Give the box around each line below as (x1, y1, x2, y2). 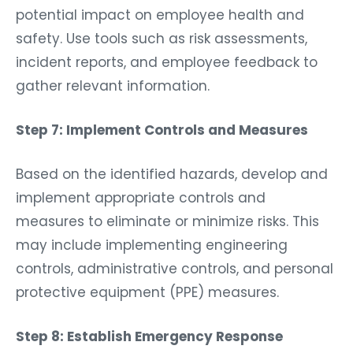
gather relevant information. (16, 72, 210, 91)
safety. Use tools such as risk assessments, (16, 24, 307, 44)
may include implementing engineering (16, 231, 288, 251)
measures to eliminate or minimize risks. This (16, 207, 319, 227)
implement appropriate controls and (16, 184, 266, 203)
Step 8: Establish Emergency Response (16, 322, 283, 342)
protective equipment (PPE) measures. (16, 278, 279, 298)
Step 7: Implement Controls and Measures (16, 116, 308, 136)
